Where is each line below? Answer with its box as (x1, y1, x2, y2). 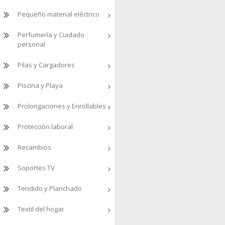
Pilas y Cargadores (18, 60, 75, 69)
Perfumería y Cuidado (18, 30, 84, 39)
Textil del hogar (18, 204, 64, 213)
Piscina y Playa (18, 81, 63, 90)
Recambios (18, 143, 51, 152)
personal (18, 40, 45, 49)
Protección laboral (18, 122, 73, 131)
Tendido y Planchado (18, 184, 82, 193)
